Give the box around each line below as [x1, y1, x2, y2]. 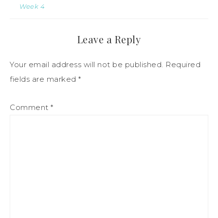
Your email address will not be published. [10, 60, 163, 70]
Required [165, 60, 200, 70]
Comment [10, 103, 51, 112]
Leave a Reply [77, 33, 141, 46]
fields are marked [10, 74, 78, 84]
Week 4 [19, 2, 45, 11]
